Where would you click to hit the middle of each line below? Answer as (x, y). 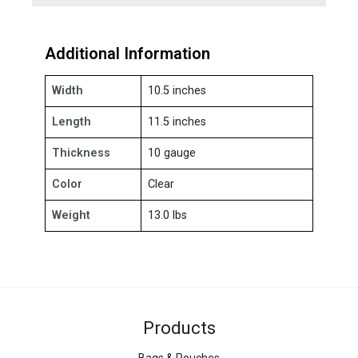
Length (72, 121)
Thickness (81, 153)
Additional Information (127, 53)
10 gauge (172, 153)
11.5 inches (177, 121)
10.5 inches (177, 90)
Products (179, 328)
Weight (71, 215)
